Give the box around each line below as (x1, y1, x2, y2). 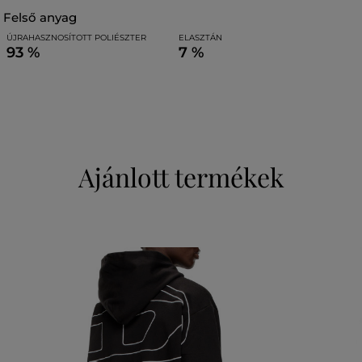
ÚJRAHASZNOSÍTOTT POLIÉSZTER (6, 32, 146, 43)
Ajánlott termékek (78, 159, 284, 194)
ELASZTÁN (179, 32, 222, 43)
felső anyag (11, 10, 77, 25)
